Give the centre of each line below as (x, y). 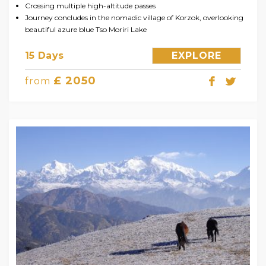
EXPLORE (197, 56)
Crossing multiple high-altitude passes (90, 6)
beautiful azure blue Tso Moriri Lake (86, 30)
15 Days (45, 56)
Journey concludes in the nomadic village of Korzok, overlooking (134, 18)
